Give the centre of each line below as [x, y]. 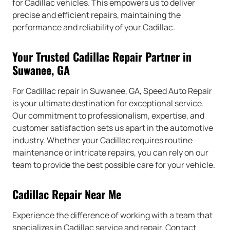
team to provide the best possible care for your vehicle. [114, 165]
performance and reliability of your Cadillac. [94, 27]
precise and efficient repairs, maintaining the [97, 15]
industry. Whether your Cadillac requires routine [102, 140]
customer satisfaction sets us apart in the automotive [113, 128]
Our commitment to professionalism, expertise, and [108, 116]
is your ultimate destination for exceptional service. [108, 103]
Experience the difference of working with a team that [112, 215]
